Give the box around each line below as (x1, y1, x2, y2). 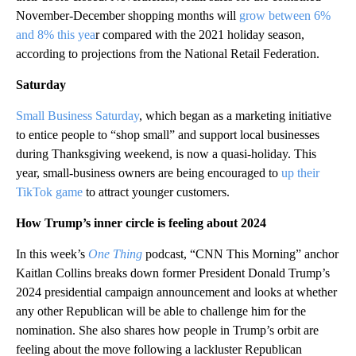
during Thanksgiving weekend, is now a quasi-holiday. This (16, 147, 316, 161)
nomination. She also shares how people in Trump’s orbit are (16, 323, 319, 338)
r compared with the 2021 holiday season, (95, 28, 304, 42)
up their (281, 166, 319, 180)
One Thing (88, 247, 142, 261)
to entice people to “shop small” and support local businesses (16, 128, 319, 142)
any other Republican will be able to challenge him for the (16, 304, 306, 319)
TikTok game (16, 185, 83, 199)
